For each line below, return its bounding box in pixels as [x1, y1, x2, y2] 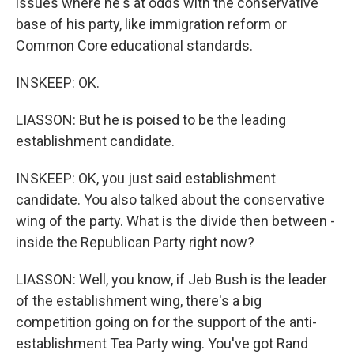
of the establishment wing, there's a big [16, 292, 262, 309]
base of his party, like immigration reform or [16, 16, 287, 32]
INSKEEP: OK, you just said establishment [16, 170, 276, 186]
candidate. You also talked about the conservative [16, 191, 325, 208]
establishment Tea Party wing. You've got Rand [16, 335, 308, 352]
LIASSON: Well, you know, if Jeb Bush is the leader [16, 271, 327, 288]
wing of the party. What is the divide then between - [16, 213, 335, 229]
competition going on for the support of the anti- [16, 314, 317, 330]
